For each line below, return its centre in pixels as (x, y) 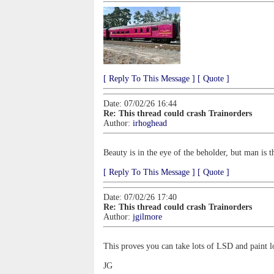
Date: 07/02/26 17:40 (140, 197)
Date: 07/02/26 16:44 (140, 104)
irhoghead (150, 123)
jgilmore (147, 217)
